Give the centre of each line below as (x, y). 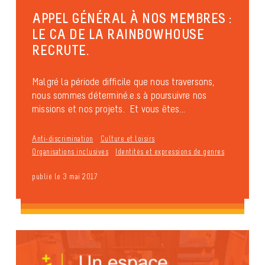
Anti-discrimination (63, 138)
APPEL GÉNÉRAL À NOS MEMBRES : (132, 18)
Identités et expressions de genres (170, 151)
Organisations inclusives (70, 151)
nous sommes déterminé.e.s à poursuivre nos (119, 95)
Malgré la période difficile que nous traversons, (123, 81)
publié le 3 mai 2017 (64, 177)
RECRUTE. (60, 50)
